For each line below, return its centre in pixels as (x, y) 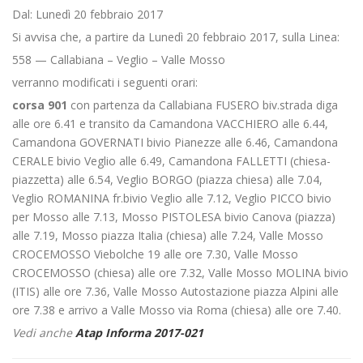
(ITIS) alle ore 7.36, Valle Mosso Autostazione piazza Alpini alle (175, 291)
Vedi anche (44, 333)
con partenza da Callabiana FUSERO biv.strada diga (203, 105)
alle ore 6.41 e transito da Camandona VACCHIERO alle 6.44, (170, 124)
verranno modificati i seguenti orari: (105, 82)
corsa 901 (40, 105)
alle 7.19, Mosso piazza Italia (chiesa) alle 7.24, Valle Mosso (168, 235)
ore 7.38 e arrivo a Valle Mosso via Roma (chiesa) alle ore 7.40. (177, 310)
